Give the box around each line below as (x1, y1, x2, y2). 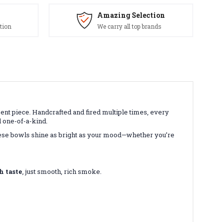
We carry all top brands (97, 22, 162, 30)
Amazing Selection (97, 10, 165, 20)
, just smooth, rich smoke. (22, 166, 102, 176)
